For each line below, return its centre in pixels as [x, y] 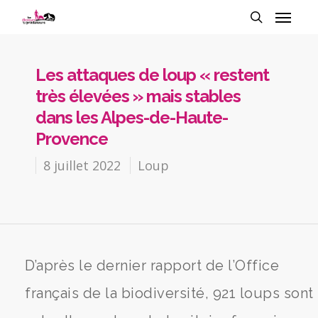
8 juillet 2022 [82, 165]
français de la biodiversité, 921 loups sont [169, 293]
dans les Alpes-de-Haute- [132, 117]
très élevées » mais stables [138, 96]
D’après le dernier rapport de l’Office [152, 265]
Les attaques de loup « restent [152, 75]
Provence [72, 139]
